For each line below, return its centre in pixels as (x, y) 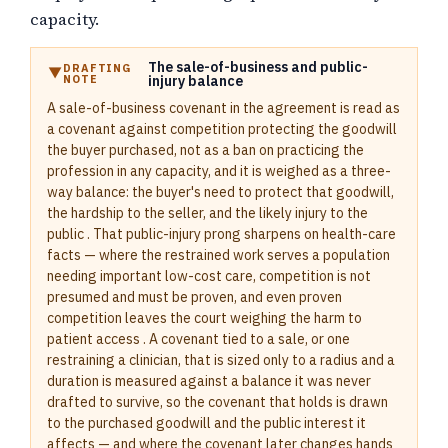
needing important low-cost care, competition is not (209, 276)
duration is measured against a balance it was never (209, 381)
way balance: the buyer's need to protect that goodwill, (220, 192)
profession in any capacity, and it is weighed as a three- (219, 171)
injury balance (196, 81)
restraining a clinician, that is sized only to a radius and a (221, 360)
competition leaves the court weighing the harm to (204, 318)
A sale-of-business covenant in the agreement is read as (223, 108)
